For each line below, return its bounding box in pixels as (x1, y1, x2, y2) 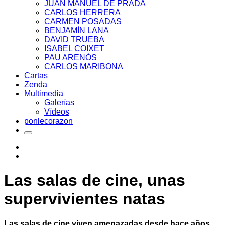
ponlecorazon (24, 117, 73, 125)
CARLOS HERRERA (44, 8, 121, 17)
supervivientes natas (4, 190, 165, 208)
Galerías (44, 98, 74, 107)
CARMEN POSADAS (44, 17, 122, 26)
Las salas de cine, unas (4, 171, 185, 190)
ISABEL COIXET (44, 44, 104, 53)
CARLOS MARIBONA (44, 62, 123, 71)
